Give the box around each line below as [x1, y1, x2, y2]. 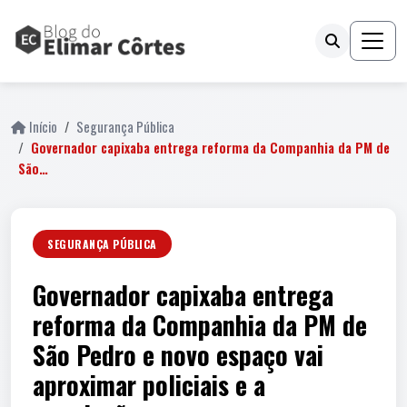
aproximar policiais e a [33, 366, 265, 403]
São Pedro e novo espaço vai [33, 336, 323, 373]
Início [29, 117, 57, 136]
